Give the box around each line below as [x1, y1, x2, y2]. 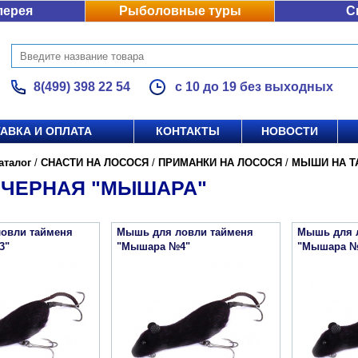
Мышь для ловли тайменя [117, 226, 253, 238]
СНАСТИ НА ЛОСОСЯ [41, 157, 149, 169]
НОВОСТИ [261, 125, 318, 137]
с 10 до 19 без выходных [175, 80, 333, 93]
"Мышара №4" [117, 241, 190, 253]
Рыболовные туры [118, 4, 241, 18]
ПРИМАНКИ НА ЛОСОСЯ [158, 157, 282, 169]
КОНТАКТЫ [156, 125, 220, 137]
